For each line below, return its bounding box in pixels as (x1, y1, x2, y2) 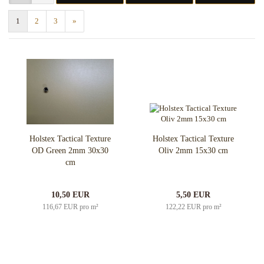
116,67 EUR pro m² (42, 203, 98, 212)
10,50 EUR (51, 190, 90, 200)
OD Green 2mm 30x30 (32, 146, 108, 156)
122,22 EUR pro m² (165, 203, 222, 212)
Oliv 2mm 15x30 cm (159, 146, 228, 156)
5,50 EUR (176, 190, 210, 200)
